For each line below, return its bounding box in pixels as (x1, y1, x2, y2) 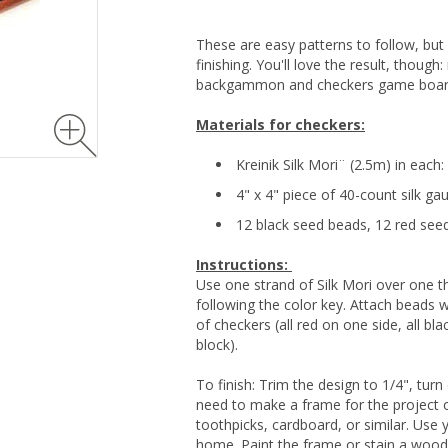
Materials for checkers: (196, 115, 365, 135)
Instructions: (196, 255, 292, 275)
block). (196, 335, 238, 355)
